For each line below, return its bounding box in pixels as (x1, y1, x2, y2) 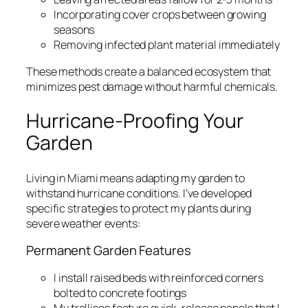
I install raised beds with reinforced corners (54, 269, 263, 285)
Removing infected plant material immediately (54, 37, 280, 53)
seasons (54, 22, 95, 38)
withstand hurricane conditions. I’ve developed (26, 185, 252, 201)
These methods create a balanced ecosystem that (26, 63, 272, 79)
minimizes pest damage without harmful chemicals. (26, 78, 278, 94)
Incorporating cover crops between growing (54, 7, 266, 23)
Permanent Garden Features (26, 241, 191, 260)
